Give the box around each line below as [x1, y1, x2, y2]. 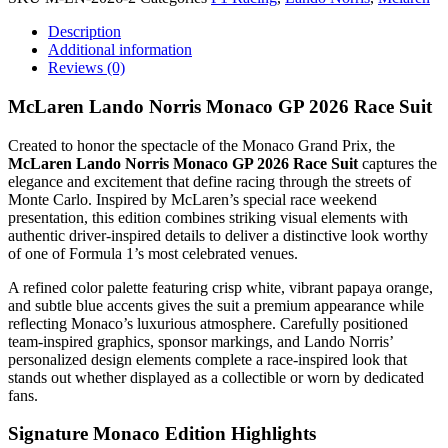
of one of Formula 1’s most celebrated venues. [8, 244, 298, 262]
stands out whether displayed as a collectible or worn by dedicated [8, 368, 424, 386]
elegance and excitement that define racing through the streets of [8, 172, 411, 190]
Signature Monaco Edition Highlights [8, 423, 316, 445]
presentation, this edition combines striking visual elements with [8, 208, 408, 226]
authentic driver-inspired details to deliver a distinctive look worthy [8, 226, 428, 244]
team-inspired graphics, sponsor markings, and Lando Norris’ [8, 332, 393, 350]
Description [48, 23, 121, 41]
